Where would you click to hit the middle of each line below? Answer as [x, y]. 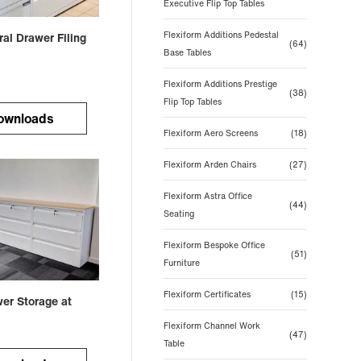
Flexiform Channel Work [212, 326]
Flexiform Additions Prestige [220, 84]
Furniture [181, 263]
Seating [178, 214]
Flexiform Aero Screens [210, 133]
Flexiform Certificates [207, 294]
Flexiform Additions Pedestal [221, 35]
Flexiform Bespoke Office [214, 245]
